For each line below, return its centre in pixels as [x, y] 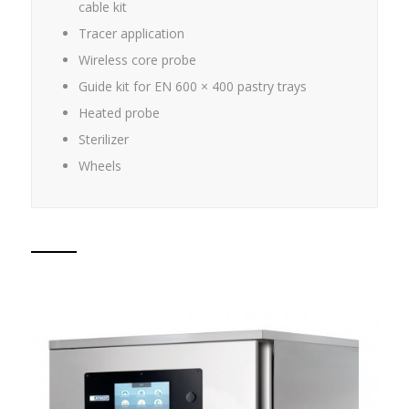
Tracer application [131, 33]
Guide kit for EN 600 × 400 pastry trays [192, 86]
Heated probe [119, 112]
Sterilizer [103, 139]
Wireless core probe [137, 59]
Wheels [100, 165]
